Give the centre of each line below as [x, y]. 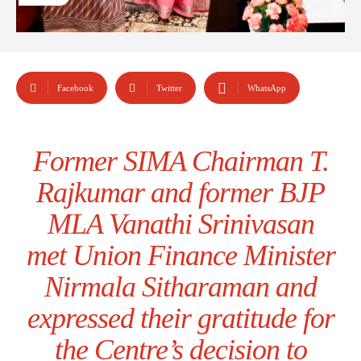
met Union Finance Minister [180, 256]
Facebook [75, 88]
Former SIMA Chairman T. [180, 162]
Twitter [169, 88]
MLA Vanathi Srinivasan [180, 224]
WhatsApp [267, 88]
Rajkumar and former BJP [180, 193]
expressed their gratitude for [180, 319]
